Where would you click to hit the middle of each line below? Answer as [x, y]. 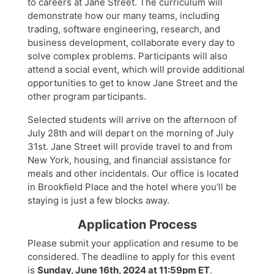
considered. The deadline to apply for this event [131, 256]
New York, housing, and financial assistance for [129, 160]
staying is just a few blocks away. [98, 200]
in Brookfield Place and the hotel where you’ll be [132, 187]
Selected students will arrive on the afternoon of [132, 119]
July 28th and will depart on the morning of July [131, 133]
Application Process [137, 224]
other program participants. [87, 96]
